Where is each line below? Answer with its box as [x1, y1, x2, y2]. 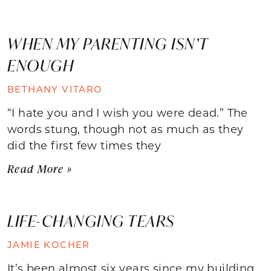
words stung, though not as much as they [7, 121, 244, 136]
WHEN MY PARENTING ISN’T [7, 33, 208, 54]
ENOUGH [7, 54, 74, 76]
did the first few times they [7, 137, 162, 152]
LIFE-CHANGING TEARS [7, 210, 175, 231]
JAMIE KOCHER [7, 238, 90, 250]
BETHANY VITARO [7, 82, 103, 95]
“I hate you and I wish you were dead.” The [7, 105, 248, 120]
